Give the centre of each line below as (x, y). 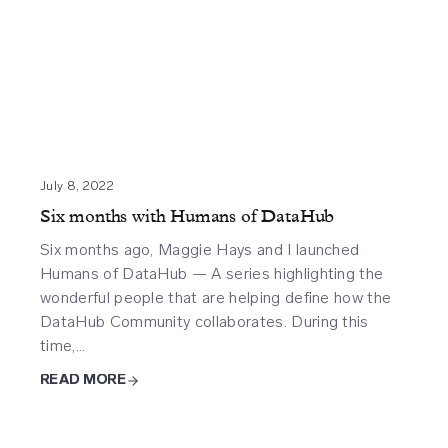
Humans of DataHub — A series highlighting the (212, 273)
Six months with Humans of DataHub (187, 216)
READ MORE (83, 380)
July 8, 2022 (77, 186)
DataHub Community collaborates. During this (204, 321)
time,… (62, 345)
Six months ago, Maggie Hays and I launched (200, 249)
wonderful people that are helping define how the (216, 297)
